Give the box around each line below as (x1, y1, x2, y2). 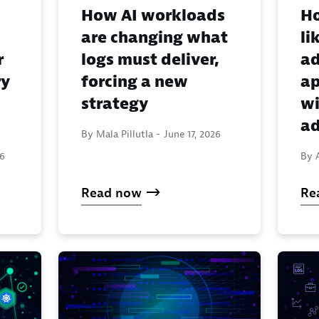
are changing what (81, 27, 228, 48)
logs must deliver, (81, 49, 219, 70)
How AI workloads (81, 5, 225, 26)
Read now (81, 184, 142, 202)
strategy (81, 93, 148, 114)
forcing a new (81, 71, 188, 92)
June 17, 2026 (164, 127, 221, 140)
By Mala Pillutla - (81, 127, 160, 140)
